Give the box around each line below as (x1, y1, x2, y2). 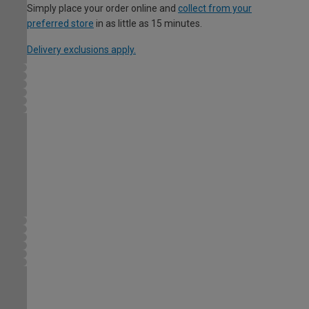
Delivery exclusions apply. (27, 44, 136, 56)
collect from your (178, 3, 252, 14)
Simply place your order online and (27, 3, 178, 14)
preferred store (27, 18, 94, 30)
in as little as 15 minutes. (94, 18, 202, 30)
